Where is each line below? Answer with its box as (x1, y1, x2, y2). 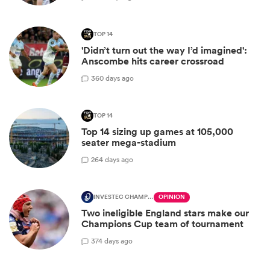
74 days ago (95, 235, 133, 246)
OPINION (159, 192, 185, 202)
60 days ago (95, 72, 134, 83)
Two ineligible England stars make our (81, 207, 249, 220)
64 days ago (95, 154, 133, 165)
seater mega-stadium (81, 136, 176, 149)
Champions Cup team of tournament (81, 218, 243, 231)
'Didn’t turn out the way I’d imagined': (81, 44, 247, 57)
